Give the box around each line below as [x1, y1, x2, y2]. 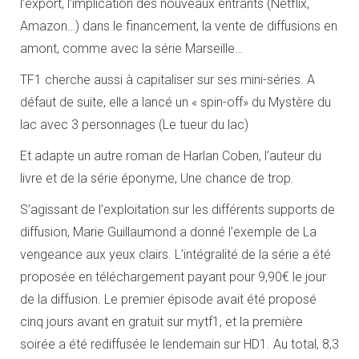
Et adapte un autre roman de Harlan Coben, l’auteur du [20, 147, 321, 163]
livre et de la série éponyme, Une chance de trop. [20, 170, 294, 186]
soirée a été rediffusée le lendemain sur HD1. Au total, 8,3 [20, 336, 339, 352]
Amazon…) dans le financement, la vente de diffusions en [20, 18, 337, 34]
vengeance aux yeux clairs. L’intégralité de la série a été [20, 246, 331, 262]
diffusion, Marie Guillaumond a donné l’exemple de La [20, 224, 317, 240]
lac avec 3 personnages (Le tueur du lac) [20, 116, 248, 132]
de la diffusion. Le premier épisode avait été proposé [20, 291, 317, 307]
